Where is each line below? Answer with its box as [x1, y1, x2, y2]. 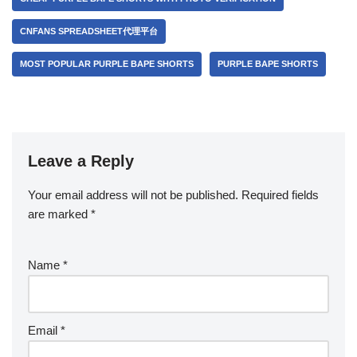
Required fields [241, 188, 319, 202]
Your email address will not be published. [28, 188, 238, 202]
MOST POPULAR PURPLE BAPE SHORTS [20, 59, 194, 69]
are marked [28, 207, 91, 221]
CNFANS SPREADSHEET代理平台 [20, 26, 158, 36]
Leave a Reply [28, 152, 134, 170]
